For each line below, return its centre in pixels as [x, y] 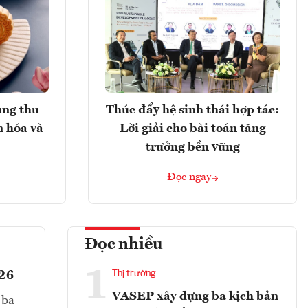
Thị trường [134, 274]
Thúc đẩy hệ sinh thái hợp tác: [192, 110]
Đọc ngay [189, 178]
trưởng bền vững [192, 147]
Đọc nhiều [124, 245]
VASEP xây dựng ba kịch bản [195, 297]
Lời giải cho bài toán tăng [192, 129]
